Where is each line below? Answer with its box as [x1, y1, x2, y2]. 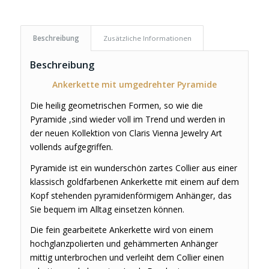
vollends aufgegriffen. [29, 141, 113, 153]
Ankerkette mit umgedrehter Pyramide [52, 78, 217, 90]
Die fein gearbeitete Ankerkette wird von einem [29, 224, 213, 236]
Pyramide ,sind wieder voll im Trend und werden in [29, 113, 225, 125]
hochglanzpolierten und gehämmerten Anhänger [29, 238, 218, 250]
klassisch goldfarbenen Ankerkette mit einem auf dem [29, 175, 239, 187]
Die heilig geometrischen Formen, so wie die [29, 99, 203, 111]
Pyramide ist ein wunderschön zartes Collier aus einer [29, 162, 237, 174]
